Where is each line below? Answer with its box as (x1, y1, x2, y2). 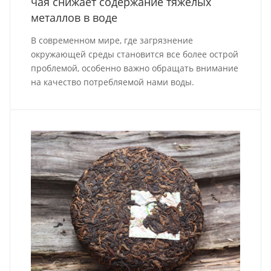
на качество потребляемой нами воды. (31, 76, 195, 88)
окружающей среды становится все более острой (31, 48, 239, 60)
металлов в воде (31, 10, 118, 25)
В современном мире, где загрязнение (31, 34, 194, 46)
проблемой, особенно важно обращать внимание (31, 62, 239, 74)
